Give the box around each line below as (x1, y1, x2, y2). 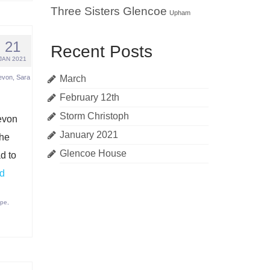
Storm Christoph (59, 111, 129, 121)
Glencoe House (59, 148, 127, 159)
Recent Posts (50, 42, 152, 61)
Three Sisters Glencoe (50, 5, 167, 17)
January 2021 (59, 130, 118, 140)
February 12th (59, 92, 119, 102)
